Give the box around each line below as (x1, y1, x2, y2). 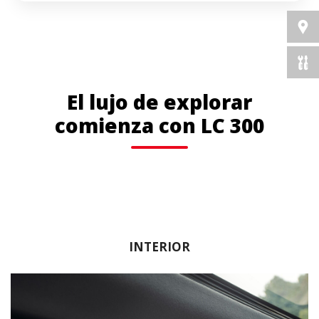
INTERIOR (129, 238, 190, 255)
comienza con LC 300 (55, 111, 264, 139)
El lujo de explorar (67, 88, 252, 115)
